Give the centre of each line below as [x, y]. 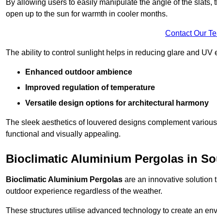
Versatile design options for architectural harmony [117, 103]
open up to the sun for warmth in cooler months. [87, 14]
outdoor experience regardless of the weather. [84, 191]
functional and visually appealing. [63, 134]
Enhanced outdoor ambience [79, 72]
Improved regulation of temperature [90, 88]
